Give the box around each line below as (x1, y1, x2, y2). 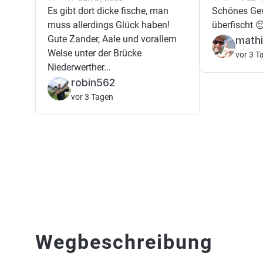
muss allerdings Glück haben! (48, 19, 170, 31)
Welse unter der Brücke (48, 48, 141, 59)
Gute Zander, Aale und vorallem (48, 33, 177, 45)
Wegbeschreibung (35, 230, 213, 254)
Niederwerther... (48, 62, 111, 73)
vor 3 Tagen (71, 92, 113, 102)
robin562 (71, 76, 115, 89)
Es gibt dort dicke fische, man (48, 5, 168, 16)
